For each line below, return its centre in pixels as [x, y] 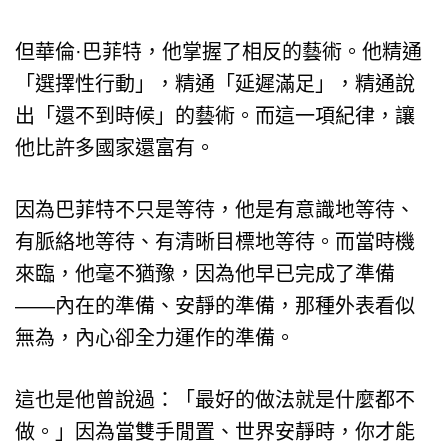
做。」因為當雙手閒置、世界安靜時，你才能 [215, 431]
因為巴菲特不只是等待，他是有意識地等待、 [215, 209]
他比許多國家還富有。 [115, 147]
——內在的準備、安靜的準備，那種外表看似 [215, 305]
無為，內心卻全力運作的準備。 [155, 337]
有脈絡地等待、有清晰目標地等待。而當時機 [215, 241]
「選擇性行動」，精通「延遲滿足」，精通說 [215, 83]
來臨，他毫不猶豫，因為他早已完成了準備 [205, 273]
